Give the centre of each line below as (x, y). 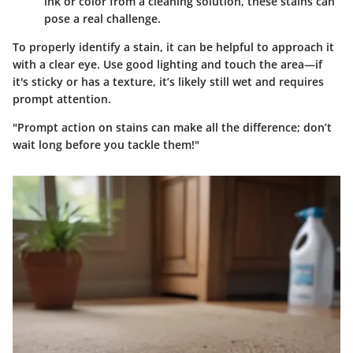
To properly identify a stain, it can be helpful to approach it (173, 47)
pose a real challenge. (102, 19)
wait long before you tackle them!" (106, 145)
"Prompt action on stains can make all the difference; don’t (172, 128)
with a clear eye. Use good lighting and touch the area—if (167, 65)
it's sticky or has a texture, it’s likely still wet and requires (168, 82)
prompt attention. (62, 99)
